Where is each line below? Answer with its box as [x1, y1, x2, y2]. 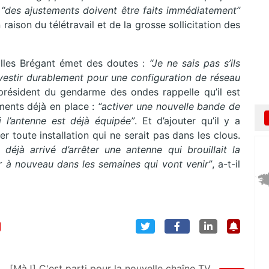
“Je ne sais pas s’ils [149, 57, 241, 70]
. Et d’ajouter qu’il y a [134, 115, 240, 127]
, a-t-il [211, 158, 240, 171]
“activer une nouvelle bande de [94, 100, 241, 113]
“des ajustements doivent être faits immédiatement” [1, 4, 241, 17]
